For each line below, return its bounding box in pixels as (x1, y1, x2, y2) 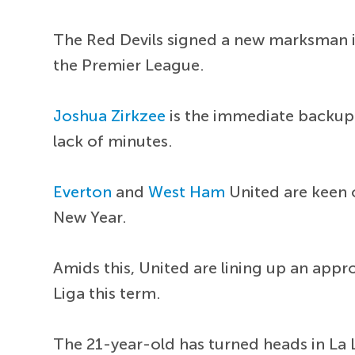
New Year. (53, 208, 128, 227)
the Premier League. (53, 55, 205, 75)
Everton (53, 182, 113, 202)
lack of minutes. (53, 132, 174, 151)
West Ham (148, 182, 226, 202)
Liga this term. (53, 284, 162, 303)
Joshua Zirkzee (53, 106, 166, 126)
